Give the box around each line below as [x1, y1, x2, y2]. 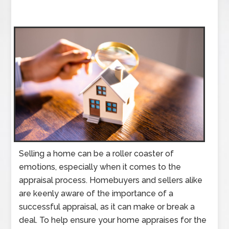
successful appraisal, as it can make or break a [19, 202, 195, 212]
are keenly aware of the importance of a [19, 189, 174, 199]
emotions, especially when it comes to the [19, 162, 181, 172]
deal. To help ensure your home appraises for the [19, 215, 207, 225]
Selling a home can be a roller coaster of [19, 149, 174, 159]
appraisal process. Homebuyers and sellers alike [19, 175, 203, 186]
